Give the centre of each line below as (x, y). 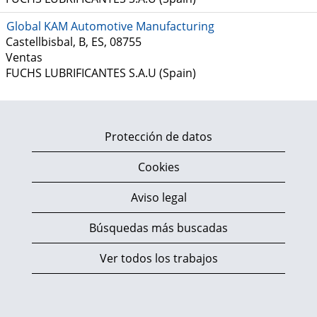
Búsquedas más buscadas (158, 228)
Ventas (24, 57)
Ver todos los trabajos (158, 258)
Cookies (158, 167)
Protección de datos (158, 137)
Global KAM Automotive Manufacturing (110, 26)
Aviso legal (158, 197)
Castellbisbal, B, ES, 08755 (74, 42)
